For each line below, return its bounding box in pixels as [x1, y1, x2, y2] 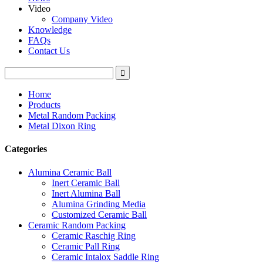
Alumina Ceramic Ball [28, 167, 112, 177]
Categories [5, 144, 47, 154]
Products [28, 100, 60, 110]
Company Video [52, 14, 113, 24]
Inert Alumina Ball [52, 188, 120, 198]
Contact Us [28, 46, 70, 56]
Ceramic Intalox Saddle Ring [52, 251, 159, 262]
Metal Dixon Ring [28, 121, 96, 131]
